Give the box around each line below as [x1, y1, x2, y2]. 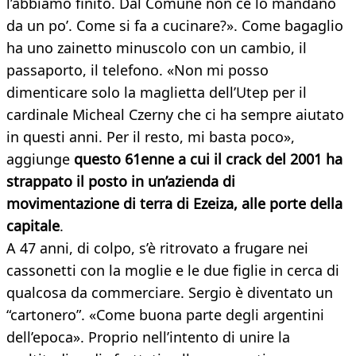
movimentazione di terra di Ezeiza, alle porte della [6, 194, 342, 214]
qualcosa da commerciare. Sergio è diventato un [6, 283, 333, 303]
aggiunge [6, 149, 74, 169]
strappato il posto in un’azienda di [6, 172, 235, 192]
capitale [6, 216, 60, 236]
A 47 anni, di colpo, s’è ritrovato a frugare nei [6, 238, 308, 258]
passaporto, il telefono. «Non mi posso [6, 60, 269, 80]
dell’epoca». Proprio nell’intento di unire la [6, 327, 290, 347]
